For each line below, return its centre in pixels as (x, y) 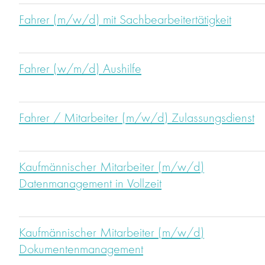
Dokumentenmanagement (81, 250)
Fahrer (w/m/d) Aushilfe (80, 70)
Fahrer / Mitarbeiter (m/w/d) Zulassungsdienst (137, 119)
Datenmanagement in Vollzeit (90, 184)
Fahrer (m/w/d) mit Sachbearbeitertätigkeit (125, 20)
